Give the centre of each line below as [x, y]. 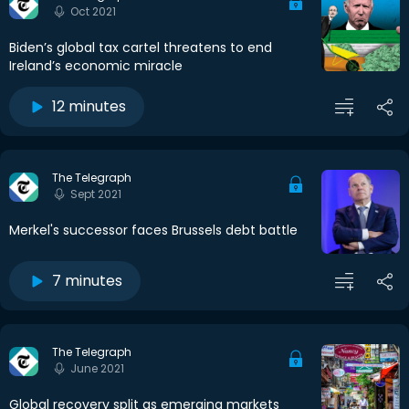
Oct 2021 [93, 12]
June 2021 [97, 369]
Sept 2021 [96, 194]
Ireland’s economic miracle [96, 66]
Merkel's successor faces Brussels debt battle [153, 231]
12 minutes [89, 107]
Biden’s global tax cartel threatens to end [141, 48]
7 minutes [87, 281]
